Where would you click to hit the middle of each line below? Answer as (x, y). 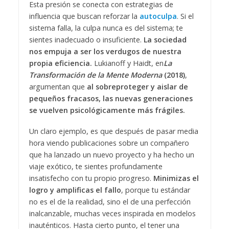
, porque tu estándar (155, 190)
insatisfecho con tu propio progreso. (91, 178)
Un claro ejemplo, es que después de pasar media (113, 131)
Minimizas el (176, 178)
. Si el (185, 16)
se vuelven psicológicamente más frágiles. (107, 110)
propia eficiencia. (61, 63)
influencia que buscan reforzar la (84, 16)
